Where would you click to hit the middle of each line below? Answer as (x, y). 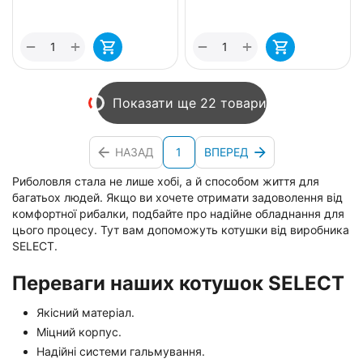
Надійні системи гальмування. (121, 351)
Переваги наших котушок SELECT (178, 283)
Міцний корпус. (79, 331)
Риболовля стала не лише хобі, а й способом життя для (166, 181)
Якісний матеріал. (85, 312)
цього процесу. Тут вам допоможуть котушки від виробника (181, 229)
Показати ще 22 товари (190, 102)
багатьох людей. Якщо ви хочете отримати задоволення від (177, 197)
